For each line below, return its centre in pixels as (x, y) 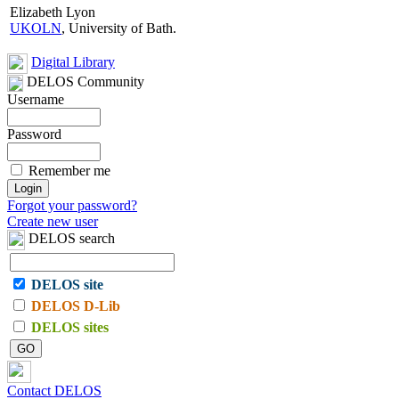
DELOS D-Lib (76, 306)
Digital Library (73, 62)
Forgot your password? (72, 206)
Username (36, 100)
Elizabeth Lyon (53, 12)
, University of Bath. (119, 28)
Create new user (53, 222)
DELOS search (70, 239)
